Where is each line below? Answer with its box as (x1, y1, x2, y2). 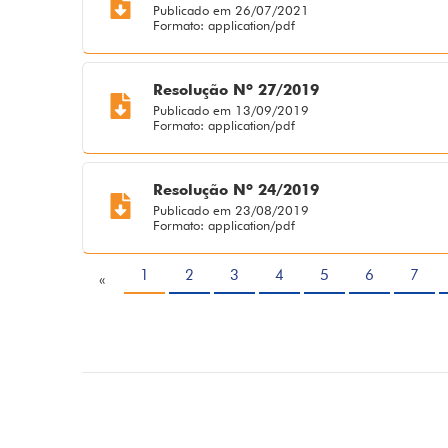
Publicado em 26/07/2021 (152, 2, 309, 19)
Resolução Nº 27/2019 (152, 81, 319, 100)
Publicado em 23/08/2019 (152, 202, 309, 219)
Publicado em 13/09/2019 (152, 102, 309, 119)
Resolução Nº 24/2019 (152, 181, 319, 200)
